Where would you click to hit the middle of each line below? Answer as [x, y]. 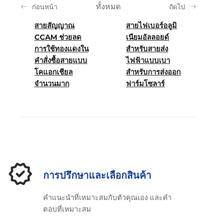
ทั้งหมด [108, 6]
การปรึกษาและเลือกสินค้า [97, 175]
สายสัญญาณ [54, 25]
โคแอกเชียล [54, 72]
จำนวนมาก [52, 83]
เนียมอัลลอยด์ [148, 37]
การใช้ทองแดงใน [62, 48]
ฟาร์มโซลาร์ [146, 83]
